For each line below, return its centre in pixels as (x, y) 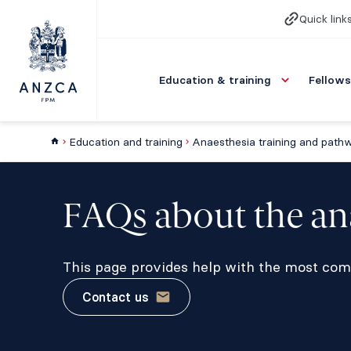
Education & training (215, 80)
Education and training (126, 142)
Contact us (116, 297)
